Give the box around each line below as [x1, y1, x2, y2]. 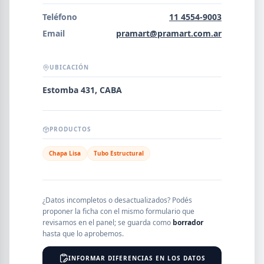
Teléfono [42, 11, 77, 22]
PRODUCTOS [49, 125, 91, 133]
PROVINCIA [22, 206, 55, 215]
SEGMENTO [22, 151, 55, 160]
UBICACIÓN [49, 63, 89, 71]
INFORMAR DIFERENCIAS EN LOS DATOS [68, 253, 206, 262]
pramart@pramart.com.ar [116, 28, 222, 39]
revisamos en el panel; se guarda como [42, 217, 173, 227]
